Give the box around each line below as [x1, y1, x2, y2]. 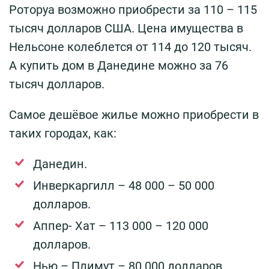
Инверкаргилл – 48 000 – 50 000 [33, 178, 214, 193]
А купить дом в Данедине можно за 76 [9, 58, 228, 73]
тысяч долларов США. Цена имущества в [9, 21, 243, 35]
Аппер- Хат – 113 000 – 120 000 [33, 219, 208, 233]
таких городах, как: [9, 126, 116, 141]
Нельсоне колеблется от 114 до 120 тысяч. [9, 40, 252, 54]
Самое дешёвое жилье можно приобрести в [9, 107, 259, 122]
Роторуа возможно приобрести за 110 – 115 [9, 2, 257, 17]
